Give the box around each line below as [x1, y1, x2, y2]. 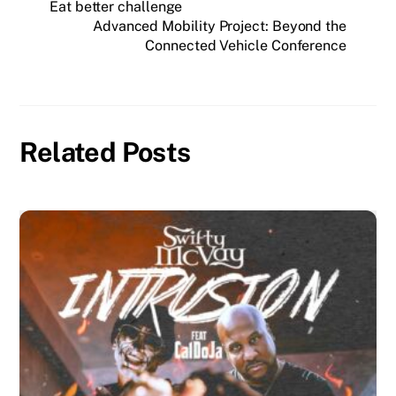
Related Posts [19, 135, 191, 168]
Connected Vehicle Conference [145, 37, 346, 55]
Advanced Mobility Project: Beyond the [92, 18, 346, 35]
